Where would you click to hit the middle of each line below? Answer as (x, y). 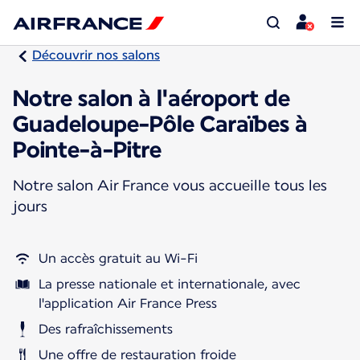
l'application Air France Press (128, 303)
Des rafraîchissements (106, 329)
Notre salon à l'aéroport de (151, 98)
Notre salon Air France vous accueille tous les (170, 185)
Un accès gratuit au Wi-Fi (118, 258)
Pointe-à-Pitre (87, 149)
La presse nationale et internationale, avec (170, 284)
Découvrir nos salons (96, 55)
